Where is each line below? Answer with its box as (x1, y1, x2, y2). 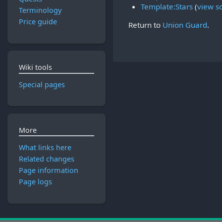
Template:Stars (140, 1, 193, 12)
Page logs (18, 177, 52, 187)
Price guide (18, 17, 57, 27)
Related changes (18, 154, 74, 164)
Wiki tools (18, 62, 52, 72)
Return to (128, 20, 163, 30)
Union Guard (163, 20, 208, 30)
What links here (18, 142, 71, 152)
